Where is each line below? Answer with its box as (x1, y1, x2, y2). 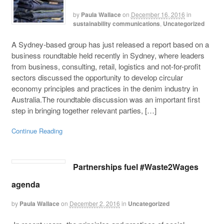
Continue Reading (11, 126, 62, 136)
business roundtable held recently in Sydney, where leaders (11, 49, 204, 60)
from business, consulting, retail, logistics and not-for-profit (11, 60, 200, 71)
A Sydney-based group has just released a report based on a (11, 38, 209, 49)
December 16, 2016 (130, 10, 185, 19)
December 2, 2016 (69, 198, 120, 207)
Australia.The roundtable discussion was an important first (11, 93, 200, 104)
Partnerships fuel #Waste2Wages (72, 160, 198, 172)
